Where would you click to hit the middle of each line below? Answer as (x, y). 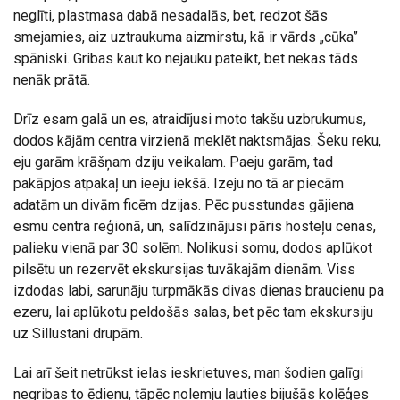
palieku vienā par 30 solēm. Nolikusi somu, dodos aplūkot (193, 247)
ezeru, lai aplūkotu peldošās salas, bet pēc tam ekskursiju (193, 312)
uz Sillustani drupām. (78, 333)
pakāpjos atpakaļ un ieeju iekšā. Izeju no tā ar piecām (179, 183)
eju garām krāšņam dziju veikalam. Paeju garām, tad (173, 162)
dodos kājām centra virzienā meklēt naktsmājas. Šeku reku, (197, 140)
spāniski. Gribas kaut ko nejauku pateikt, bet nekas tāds (186, 58)
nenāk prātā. (52, 79)
